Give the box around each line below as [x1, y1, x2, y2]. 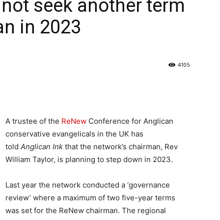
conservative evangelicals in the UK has [5, 129, 143, 138]
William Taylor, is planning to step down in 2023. [5, 154, 173, 164]
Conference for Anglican [88, 116, 173, 126]
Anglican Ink [21, 141, 63, 151]
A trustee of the [5, 116, 61, 126]
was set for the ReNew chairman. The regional [5, 205, 166, 215]
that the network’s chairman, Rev [63, 141, 178, 151]
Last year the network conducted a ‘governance [5, 180, 170, 190]
